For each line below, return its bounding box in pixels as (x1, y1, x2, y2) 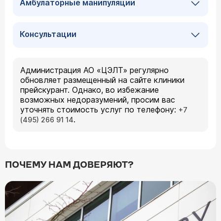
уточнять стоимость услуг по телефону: (20, 105, 179, 114)
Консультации (20, 29, 76, 39)
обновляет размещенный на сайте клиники (20, 75, 184, 85)
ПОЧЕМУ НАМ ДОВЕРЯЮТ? (5, 160, 134, 170)
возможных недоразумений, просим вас (20, 95, 175, 105)
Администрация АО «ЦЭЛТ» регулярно (20, 65, 169, 75)
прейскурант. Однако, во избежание (20, 85, 159, 95)
